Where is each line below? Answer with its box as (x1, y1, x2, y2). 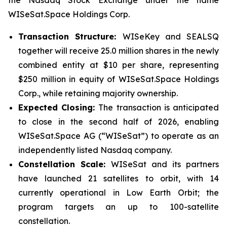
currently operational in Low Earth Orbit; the (18, 187, 219, 198)
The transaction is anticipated (98, 102, 219, 112)
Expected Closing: (18, 102, 99, 112)
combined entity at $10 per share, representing (18, 60, 219, 70)
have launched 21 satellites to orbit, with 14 (18, 173, 219, 183)
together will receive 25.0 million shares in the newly (18, 46, 219, 56)
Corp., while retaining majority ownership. (18, 88, 178, 98)
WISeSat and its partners (111, 159, 219, 169)
